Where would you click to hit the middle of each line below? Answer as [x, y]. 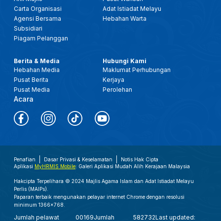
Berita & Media [37, 61]
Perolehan [118, 90]
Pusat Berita [31, 80]
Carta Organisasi [38, 9]
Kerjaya [114, 80]
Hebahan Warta [125, 18]
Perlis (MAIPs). [31, 189]
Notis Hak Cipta [140, 159]
